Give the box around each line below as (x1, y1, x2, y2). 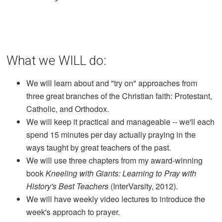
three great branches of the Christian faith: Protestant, (26, 90, 213, 102)
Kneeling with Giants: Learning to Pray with (46, 167, 197, 179)
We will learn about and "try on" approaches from (26, 77, 198, 89)
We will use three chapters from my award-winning (26, 154, 203, 166)
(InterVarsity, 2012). (109, 180, 178, 192)
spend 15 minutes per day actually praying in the (26, 128, 196, 140)
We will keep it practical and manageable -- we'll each (26, 115, 215, 127)
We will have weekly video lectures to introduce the (26, 193, 206, 205)
